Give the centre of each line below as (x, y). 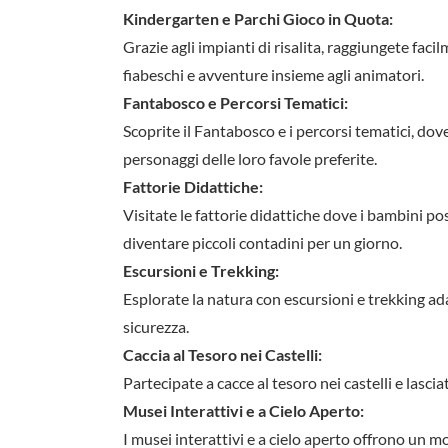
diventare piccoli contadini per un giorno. (262, 242)
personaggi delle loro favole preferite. (250, 158)
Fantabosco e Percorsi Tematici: (235, 102)
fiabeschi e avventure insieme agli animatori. (273, 74)
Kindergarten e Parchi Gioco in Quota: (258, 18)
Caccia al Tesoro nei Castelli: (222, 354)
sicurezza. (156, 326)
